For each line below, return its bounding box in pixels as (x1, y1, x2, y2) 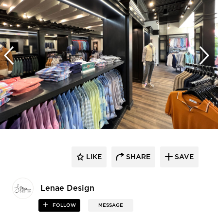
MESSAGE (98, 202, 124, 208)
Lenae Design (40, 184, 94, 192)
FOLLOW (51, 202, 76, 208)
